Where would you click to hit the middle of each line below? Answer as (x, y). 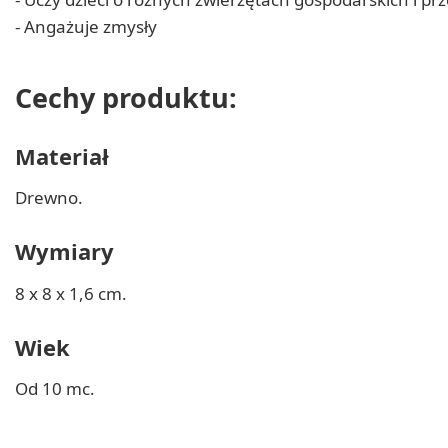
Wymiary (64, 251)
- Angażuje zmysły (86, 26)
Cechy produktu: (126, 98)
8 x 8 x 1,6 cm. (71, 293)
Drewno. (49, 197)
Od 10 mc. (55, 389)
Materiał (62, 155)
